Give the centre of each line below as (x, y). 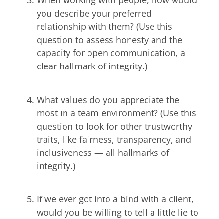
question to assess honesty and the (109, 40)
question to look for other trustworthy (114, 126)
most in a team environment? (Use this (116, 113)
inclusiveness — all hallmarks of (103, 152)
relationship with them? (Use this (104, 27)
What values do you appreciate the (108, 99)
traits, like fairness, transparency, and (114, 139)
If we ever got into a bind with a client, (115, 199)
